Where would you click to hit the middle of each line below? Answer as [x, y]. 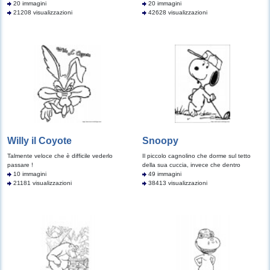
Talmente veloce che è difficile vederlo [60, 156]
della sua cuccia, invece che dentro [191, 165]
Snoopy [160, 141]
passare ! [20, 165]
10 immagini [29, 174]
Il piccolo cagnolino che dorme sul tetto [196, 156]
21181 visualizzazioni [42, 183]
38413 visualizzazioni [177, 183]
